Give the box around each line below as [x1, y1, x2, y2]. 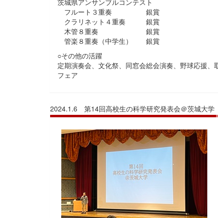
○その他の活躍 [57, 51, 102, 61]
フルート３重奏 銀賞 [57, 7, 173, 17]
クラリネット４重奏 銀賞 [57, 17, 160, 27]
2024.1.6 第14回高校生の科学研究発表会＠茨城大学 [50, 104, 215, 114]
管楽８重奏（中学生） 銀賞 [57, 36, 160, 46]
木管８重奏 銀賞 [57, 26, 160, 36]
